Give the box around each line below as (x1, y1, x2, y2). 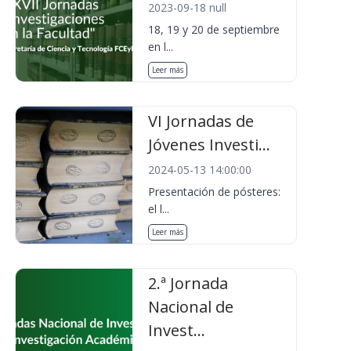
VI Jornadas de (148, 110, 255, 132)
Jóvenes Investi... (148, 134, 271, 155)
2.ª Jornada (148, 273, 229, 294)
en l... (148, 39, 174, 54)
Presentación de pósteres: (148, 184, 281, 199)
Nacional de (148, 296, 234, 317)
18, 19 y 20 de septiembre (148, 22, 280, 37)
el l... (148, 201, 170, 216)
